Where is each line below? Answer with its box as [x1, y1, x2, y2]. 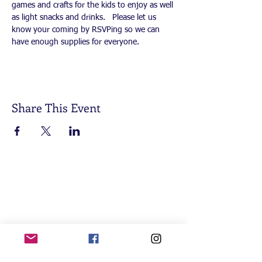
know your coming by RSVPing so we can [12, 26, 162, 34]
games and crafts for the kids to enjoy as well [12, 1, 175, 9]
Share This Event [12, 99, 101, 115]
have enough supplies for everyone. [12, 38, 144, 46]
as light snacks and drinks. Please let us [12, 13, 158, 22]
